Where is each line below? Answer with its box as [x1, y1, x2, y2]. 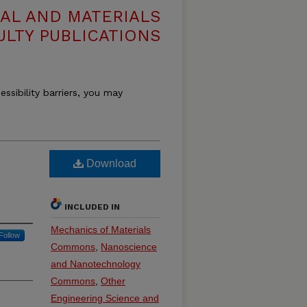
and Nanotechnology [51, 258, 140, 269]
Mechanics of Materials [51, 224, 151, 235]
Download [84, 158, 136, 169]
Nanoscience [101, 241, 157, 252]
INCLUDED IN [64, 202, 120, 212]
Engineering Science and [51, 293, 159, 304]
